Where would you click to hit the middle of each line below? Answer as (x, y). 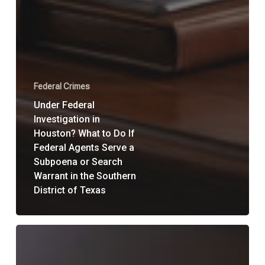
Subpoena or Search (78, 161)
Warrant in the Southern (85, 176)
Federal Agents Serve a (84, 147)
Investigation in (67, 119)
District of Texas (70, 190)
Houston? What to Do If (84, 133)
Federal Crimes (62, 86)
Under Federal (64, 105)
